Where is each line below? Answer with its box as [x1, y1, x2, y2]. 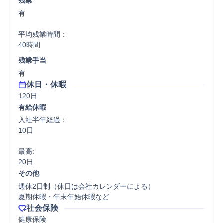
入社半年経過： [18, 116, 67, 124]
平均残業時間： [18, 30, 67, 38]
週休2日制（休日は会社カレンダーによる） [18, 182, 155, 190]
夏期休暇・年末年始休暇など [18, 193, 109, 201]
